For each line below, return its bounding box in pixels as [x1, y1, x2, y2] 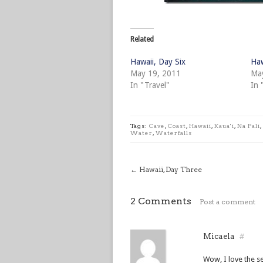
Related [130, 35, 154, 43]
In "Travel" [130, 80, 170, 90]
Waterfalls [156, 129, 192, 136]
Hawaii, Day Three [139, 165, 202, 174]
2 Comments [130, 195, 191, 207]
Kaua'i [214, 122, 234, 129]
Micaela [203, 232, 237, 241]
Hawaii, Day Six [130, 57, 186, 66]
